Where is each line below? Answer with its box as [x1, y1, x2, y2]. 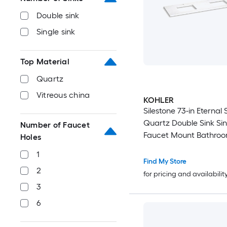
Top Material [20, 57, 69, 66]
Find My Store [143, 157, 186, 166]
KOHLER [143, 95, 174, 105]
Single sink [36, 27, 75, 36]
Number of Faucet [20, 120, 90, 130]
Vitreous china [36, 90, 90, 100]
